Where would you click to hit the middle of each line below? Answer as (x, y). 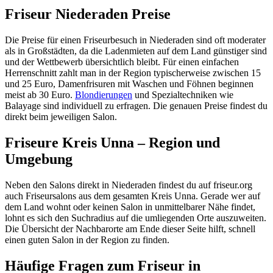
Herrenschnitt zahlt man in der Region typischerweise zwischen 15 (133, 73)
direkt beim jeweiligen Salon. (61, 117)
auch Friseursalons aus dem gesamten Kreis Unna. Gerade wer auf (133, 196)
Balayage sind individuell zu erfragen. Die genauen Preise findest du (136, 106)
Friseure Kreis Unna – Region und (112, 142)
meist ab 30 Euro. (40, 95)
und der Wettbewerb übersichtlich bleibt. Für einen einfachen (122, 62)
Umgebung (39, 159)
